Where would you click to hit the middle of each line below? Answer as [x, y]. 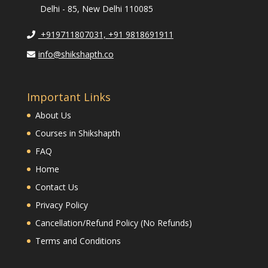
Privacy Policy [61, 205]
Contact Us [57, 187]
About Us [53, 115]
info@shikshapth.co [76, 54]
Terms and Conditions [78, 241]
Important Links [68, 97]
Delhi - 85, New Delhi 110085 [96, 9]
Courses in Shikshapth [77, 133]
